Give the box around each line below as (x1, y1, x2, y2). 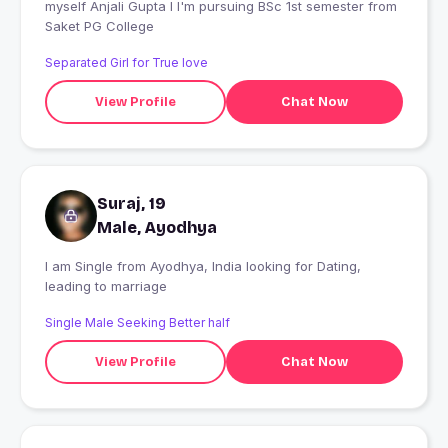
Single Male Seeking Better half (45, 315, 230, 331)
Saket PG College (45, 18, 154, 35)
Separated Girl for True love (45, 55, 208, 71)
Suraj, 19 (97, 194, 166, 214)
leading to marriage (45, 278, 167, 295)
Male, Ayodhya (97, 218, 217, 238)
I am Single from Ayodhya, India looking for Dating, (45, 258, 117, 275)
